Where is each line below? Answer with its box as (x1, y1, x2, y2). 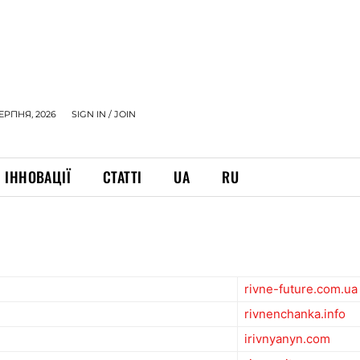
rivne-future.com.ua (244, 281, 358, 297)
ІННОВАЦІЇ (5, 166, 72, 187)
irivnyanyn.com (244, 331, 330, 347)
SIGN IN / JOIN (72, 108, 136, 120)
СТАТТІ (103, 166, 142, 187)
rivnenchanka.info (244, 306, 346, 322)
